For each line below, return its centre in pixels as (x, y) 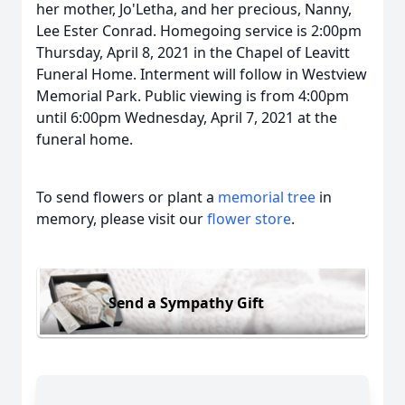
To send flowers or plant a (127, 197)
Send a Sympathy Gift (186, 302)
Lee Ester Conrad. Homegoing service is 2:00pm (199, 31)
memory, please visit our (122, 219)
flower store (249, 219)
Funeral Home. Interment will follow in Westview (202, 74)
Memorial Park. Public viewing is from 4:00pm (193, 96)
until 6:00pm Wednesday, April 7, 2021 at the (187, 118)
